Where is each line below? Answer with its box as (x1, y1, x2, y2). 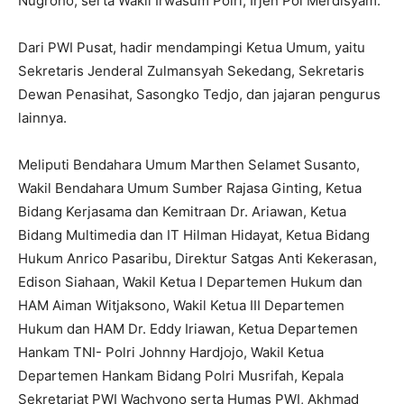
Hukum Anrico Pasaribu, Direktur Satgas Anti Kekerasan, (18, 249, 377, 267)
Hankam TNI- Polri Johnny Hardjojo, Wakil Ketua (18, 343, 324, 361)
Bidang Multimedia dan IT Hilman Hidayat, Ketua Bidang (18, 225, 370, 243)
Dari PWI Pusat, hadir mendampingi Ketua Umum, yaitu (18, 38, 365, 56)
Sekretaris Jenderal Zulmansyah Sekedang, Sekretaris (18, 61, 364, 79)
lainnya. (18, 108, 67, 126)
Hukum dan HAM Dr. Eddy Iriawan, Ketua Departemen (18, 319, 358, 337)
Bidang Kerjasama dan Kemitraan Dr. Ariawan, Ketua (18, 202, 346, 220)
